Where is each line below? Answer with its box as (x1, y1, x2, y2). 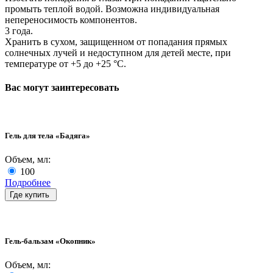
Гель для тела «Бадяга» (5, 130, 90, 140)
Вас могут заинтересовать (5, 82, 119, 93)
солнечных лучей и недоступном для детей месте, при (5, 47, 231, 58)
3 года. (5, 25, 33, 36)
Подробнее (5, 177, 51, 188)
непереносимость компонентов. (5, 14, 137, 25)
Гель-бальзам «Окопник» (5, 236, 96, 246)
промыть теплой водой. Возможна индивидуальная (5, 3, 219, 14)
